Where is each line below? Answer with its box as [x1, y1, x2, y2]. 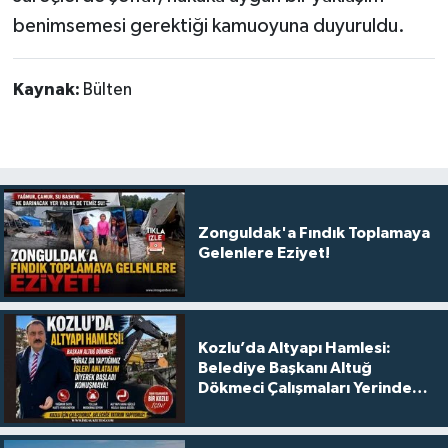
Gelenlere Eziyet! [197, 245, 330, 262]
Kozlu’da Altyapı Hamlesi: [197, 340, 391, 357]
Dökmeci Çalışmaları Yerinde [197, 380, 412, 397]
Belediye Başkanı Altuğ [197, 360, 372, 377]
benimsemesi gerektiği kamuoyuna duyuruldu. [12, 15, 405, 36]
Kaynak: [12, 80, 83, 99]
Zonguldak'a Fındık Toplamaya [197, 225, 430, 242]
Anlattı [197, 400, 249, 417]
